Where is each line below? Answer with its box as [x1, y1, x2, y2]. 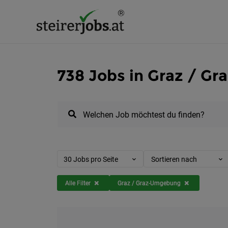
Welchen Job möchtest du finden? [82, 110, 205, 120]
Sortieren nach [151, 155, 197, 163]
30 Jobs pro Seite [64, 155, 118, 163]
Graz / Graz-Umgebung [118, 179, 181, 187]
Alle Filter [65, 179, 91, 187]
